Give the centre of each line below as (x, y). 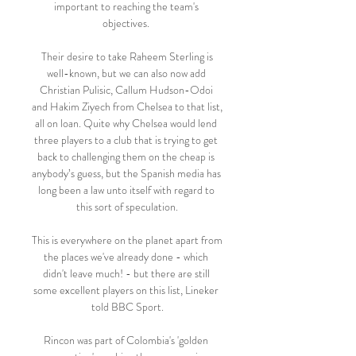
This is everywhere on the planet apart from (127, 240)
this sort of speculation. (127, 207)
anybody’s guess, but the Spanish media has (126, 173)
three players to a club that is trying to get (126, 140)
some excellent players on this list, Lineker (126, 290)
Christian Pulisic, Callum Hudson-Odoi (126, 90)
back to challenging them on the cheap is (126, 157)
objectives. (127, 23)
